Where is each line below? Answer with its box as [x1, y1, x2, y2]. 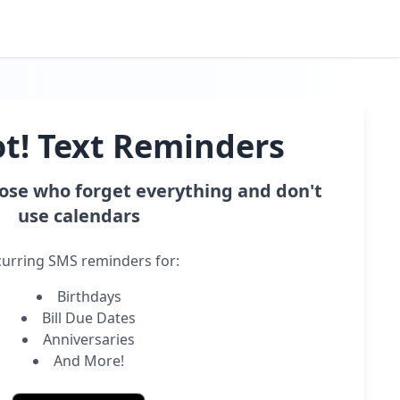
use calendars [17, 204, 140, 228]
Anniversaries [43, 329, 135, 349]
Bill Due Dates [42, 308, 136, 328]
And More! [54, 351, 124, 371]
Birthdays [56, 287, 121, 306]
